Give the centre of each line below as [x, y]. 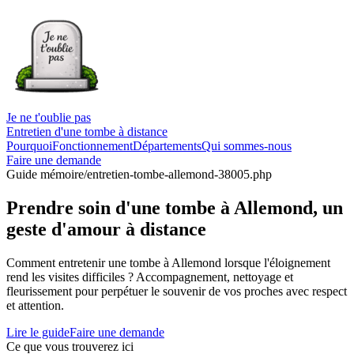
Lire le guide [38, 332]
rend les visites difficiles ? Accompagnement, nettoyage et [150, 277]
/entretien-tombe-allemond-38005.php [178, 174]
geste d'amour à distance [106, 229]
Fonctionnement [92, 146]
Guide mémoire [45, 174]
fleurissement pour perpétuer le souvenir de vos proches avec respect [177, 291]
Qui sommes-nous [247, 146]
